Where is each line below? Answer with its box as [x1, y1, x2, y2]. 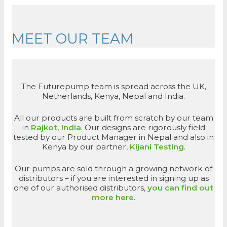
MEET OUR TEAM [12, 29, 133, 47]
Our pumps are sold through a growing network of [15, 163, 212, 173]
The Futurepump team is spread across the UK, [21, 81, 206, 91]
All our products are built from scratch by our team [14, 112, 213, 123]
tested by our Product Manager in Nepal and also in [13, 132, 214, 142]
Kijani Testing [129, 141, 184, 152]
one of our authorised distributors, [14, 182, 147, 193]
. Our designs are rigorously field [81, 122, 205, 132]
